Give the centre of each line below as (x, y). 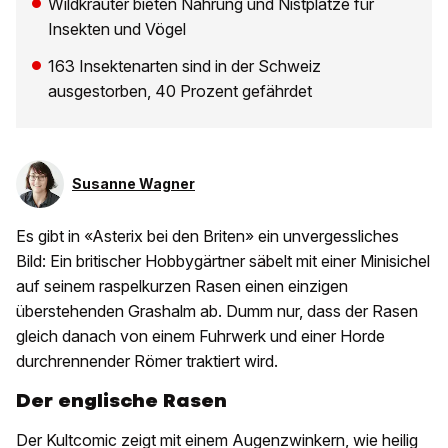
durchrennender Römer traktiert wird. (149, 361)
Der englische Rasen (121, 401)
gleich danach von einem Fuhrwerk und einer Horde (200, 336)
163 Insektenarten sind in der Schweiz (184, 66)
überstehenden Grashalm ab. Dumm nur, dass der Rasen (217, 311)
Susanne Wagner (133, 184)
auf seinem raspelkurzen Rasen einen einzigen (182, 286)
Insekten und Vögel (117, 29)
